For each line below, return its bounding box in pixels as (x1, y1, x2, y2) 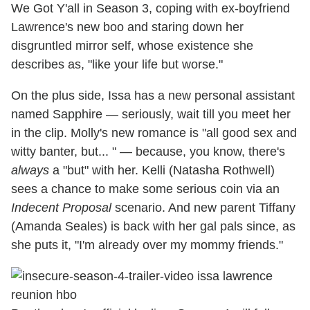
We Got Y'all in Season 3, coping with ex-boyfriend (11, 1, 290, 16)
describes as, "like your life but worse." (11, 57, 223, 72)
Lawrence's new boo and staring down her (11, 20, 244, 35)
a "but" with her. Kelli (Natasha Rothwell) (49, 163, 275, 178)
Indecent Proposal (11, 201, 111, 215)
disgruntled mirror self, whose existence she (11, 39, 253, 53)
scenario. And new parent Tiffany (111, 201, 295, 215)
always (11, 163, 49, 178)
